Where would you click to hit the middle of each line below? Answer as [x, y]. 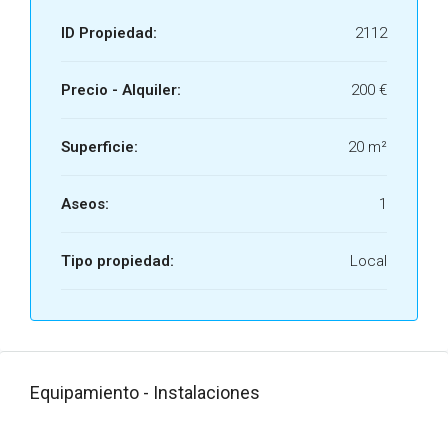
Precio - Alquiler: [121, 90]
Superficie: [99, 147]
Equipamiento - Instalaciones [145, 392]
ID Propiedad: [109, 33]
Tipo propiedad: [117, 261]
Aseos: [85, 204]
